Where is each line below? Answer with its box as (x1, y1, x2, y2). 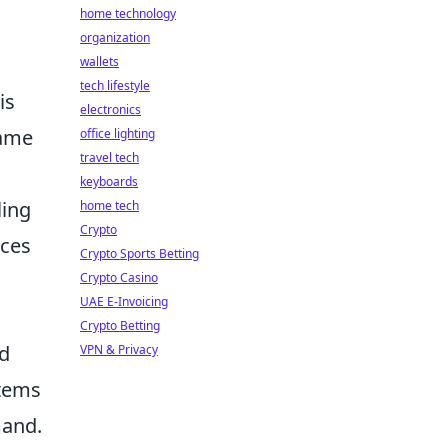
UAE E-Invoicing (80, 293, 168, 310)
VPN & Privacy (80, 341, 158, 358)
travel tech (80, 149, 139, 166)
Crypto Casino (80, 269, 158, 286)
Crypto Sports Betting (80, 245, 199, 262)
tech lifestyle (80, 77, 150, 94)
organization (80, 29, 150, 46)
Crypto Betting (80, 317, 160, 334)
